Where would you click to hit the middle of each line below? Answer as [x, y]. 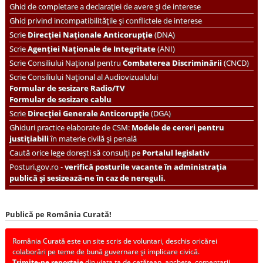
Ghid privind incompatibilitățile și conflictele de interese [105, 20]
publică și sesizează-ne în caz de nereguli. [87, 178]
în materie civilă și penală [92, 138]
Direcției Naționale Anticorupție [90, 34]
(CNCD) [236, 63]
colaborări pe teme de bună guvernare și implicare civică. [106, 251]
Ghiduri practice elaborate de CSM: [70, 127]
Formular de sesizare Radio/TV [67, 88]
